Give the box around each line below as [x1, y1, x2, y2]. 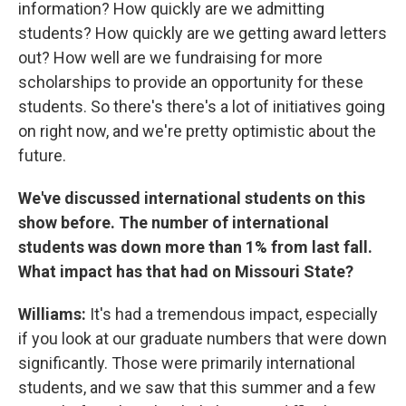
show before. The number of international [18, 212, 329, 232]
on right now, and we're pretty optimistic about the [18, 121, 376, 140]
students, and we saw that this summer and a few [18, 377, 376, 397]
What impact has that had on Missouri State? [18, 261, 353, 281]
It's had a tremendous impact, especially [86, 304, 378, 324]
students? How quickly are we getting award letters [18, 23, 387, 43]
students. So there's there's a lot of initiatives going [18, 96, 385, 116]
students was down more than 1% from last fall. [18, 237, 372, 256]
